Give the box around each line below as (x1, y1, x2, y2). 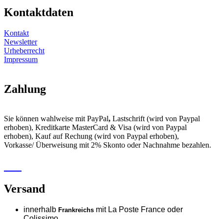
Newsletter (4, 38, 37, 46)
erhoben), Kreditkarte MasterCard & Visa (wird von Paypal (4, 123, 187, 131)
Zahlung (4, 83, 46, 96)
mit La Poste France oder (96, 205, 183, 214)
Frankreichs (58, 206, 96, 214)
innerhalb (23, 205, 58, 214)
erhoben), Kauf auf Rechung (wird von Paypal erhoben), (4, 131, 179, 140)
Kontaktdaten (4, 6, 73, 19)
